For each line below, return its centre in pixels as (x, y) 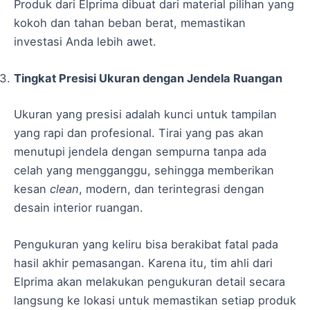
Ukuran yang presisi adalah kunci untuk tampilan (145, 114)
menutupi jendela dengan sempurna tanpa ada (140, 151)
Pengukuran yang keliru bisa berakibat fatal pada (146, 245)
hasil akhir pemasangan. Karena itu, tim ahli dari (143, 263)
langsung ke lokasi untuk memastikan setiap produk (155, 301)
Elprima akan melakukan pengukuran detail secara (149, 282)
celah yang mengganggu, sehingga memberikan (144, 170)
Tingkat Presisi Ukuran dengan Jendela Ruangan (148, 79)
